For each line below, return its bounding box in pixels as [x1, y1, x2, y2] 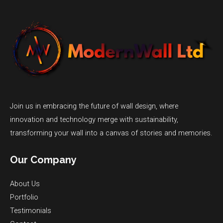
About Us [10, 179, 40, 188]
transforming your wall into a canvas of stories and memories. [10, 128, 212, 137]
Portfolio [10, 192, 38, 202]
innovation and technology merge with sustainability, [10, 114, 178, 124]
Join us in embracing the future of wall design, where [10, 101, 178, 111]
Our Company [10, 153, 77, 166]
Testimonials [10, 206, 51, 215]
